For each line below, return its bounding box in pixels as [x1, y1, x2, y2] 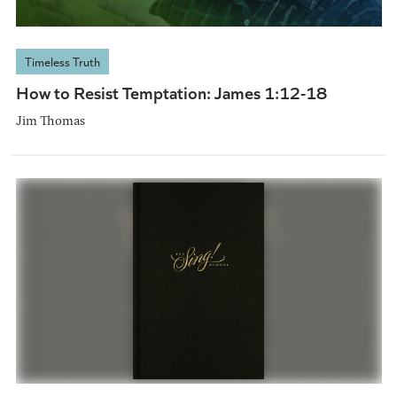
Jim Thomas [15, 110, 85, 129]
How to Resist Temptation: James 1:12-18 [15, 79, 327, 104]
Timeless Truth [24, 52, 100, 70]
